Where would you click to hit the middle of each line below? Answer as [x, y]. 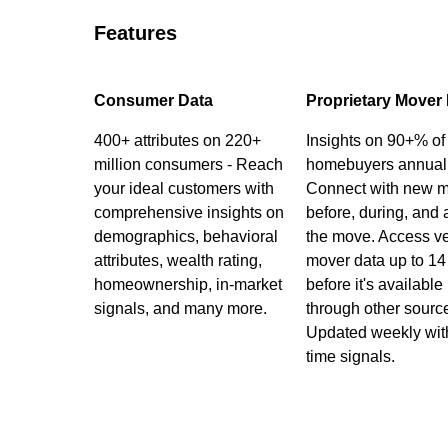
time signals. [352, 356]
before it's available [374, 284]
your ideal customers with [183, 188]
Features [135, 33]
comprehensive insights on [188, 212]
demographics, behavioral [185, 236]
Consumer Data [153, 100]
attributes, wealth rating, [177, 260]
